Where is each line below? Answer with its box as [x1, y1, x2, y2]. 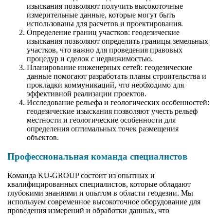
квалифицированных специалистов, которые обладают [7, 180, 191, 188]
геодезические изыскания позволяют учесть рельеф [27, 107, 198, 116]
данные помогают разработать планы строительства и [27, 72, 206, 81]
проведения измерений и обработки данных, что [7, 206, 169, 215]
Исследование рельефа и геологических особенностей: [27, 98, 209, 107]
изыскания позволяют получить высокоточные [27, 2, 183, 11]
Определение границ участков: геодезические [27, 28, 180, 37]
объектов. [27, 133, 59, 142]
